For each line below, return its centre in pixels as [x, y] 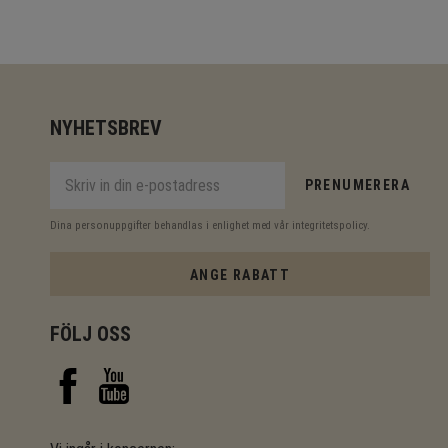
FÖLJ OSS [90, 333]
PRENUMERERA [357, 185]
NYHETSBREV [106, 127]
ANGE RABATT [240, 274]
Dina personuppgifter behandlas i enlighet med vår [171, 225]
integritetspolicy [329, 225]
